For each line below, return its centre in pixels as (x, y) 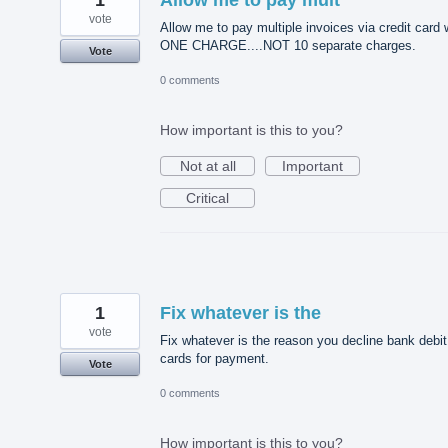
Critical (207, 197)
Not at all (207, 165)
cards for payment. (214, 358)
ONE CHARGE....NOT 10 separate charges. (288, 45)
